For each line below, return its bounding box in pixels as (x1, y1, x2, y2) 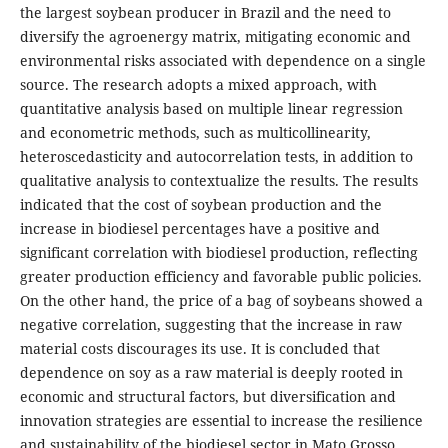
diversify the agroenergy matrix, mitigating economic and (19, 27, 411, 47)
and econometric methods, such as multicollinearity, (19, 123, 371, 143)
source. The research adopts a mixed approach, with (19, 75, 377, 95)
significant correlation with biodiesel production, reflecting (19, 243, 418, 263)
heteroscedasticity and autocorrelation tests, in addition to (19, 147, 413, 167)
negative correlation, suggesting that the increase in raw (19, 315, 402, 335)
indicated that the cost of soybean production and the (19, 195, 382, 215)
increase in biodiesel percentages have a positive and (19, 219, 380, 239)
